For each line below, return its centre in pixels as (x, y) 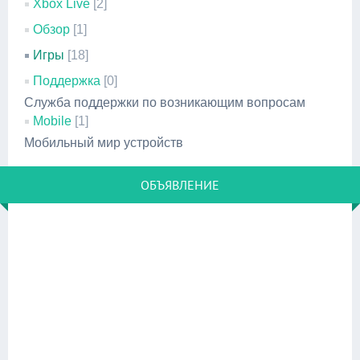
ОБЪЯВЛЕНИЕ (180, 185)
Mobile (52, 121)
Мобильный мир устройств (104, 143)
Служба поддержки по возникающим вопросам (165, 102)
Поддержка (67, 81)
